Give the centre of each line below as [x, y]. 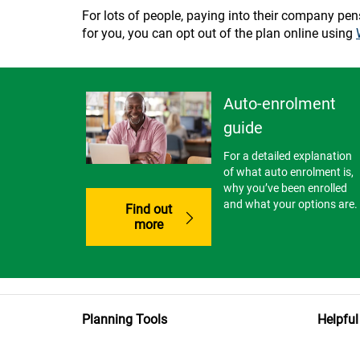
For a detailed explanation [287, 156]
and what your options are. [290, 205]
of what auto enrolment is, [288, 172]
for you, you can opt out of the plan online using [219, 34]
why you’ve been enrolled [285, 188]
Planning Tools [125, 319]
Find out [148, 209]
